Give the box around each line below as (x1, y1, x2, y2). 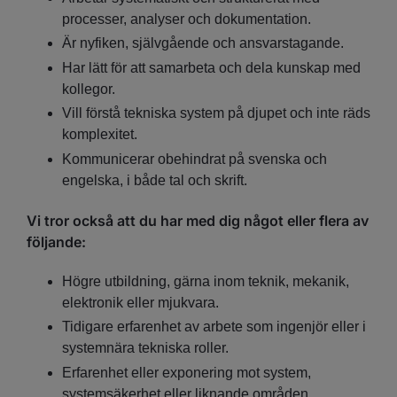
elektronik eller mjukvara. (62, 294, 219, 310)
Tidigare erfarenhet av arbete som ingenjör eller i (62, 319, 366, 335)
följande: (27, 232, 86, 251)
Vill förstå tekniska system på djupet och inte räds (62, 105, 370, 121)
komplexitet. (62, 127, 137, 143)
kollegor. (62, 81, 115, 97)
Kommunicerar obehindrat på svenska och (62, 151, 327, 167)
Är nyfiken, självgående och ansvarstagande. (62, 35, 344, 51)
